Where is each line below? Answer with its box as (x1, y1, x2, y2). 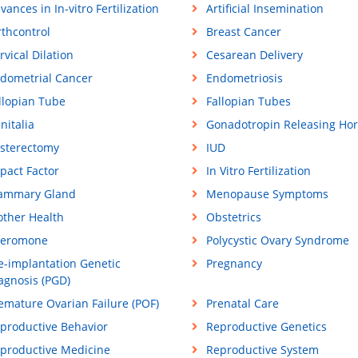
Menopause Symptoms (205, 186, 328, 202)
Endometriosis (205, 70, 283, 86)
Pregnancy (205, 256, 262, 272)
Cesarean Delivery (205, 47, 303, 63)
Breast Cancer (205, 24, 281, 40)
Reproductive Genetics (205, 319, 327, 335)
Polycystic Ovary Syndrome (205, 233, 349, 249)
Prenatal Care (205, 296, 279, 312)
